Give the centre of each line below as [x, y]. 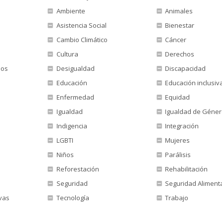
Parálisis [177, 155]
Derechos [179, 54]
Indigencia [71, 126]
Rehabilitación [186, 169]
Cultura [66, 54]
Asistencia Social [81, 25]
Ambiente [70, 11]
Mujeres [177, 140]
